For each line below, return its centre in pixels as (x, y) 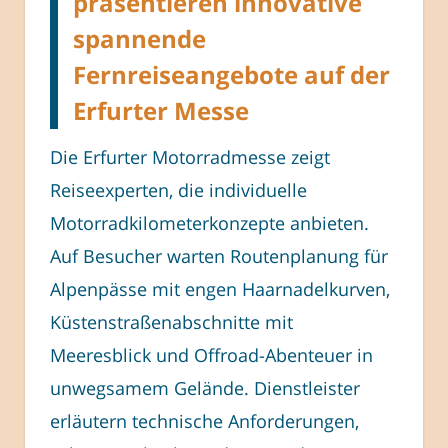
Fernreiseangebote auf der (231, 74)
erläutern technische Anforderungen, (204, 420)
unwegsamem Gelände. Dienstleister (205, 387)
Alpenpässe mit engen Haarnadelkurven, (220, 288)
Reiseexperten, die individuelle (178, 189)
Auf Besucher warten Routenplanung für (219, 255)
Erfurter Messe (161, 110)
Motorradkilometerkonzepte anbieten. (209, 222)
